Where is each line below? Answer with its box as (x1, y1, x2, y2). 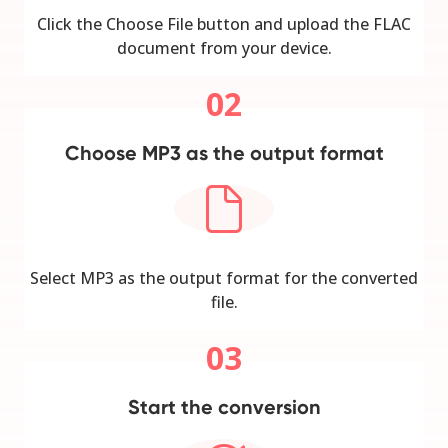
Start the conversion (127, 394, 321, 419)
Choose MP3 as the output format (64, 140, 384, 165)
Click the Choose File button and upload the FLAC (37, 12, 411, 35)
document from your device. (116, 36, 332, 59)
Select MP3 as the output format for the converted (30, 266, 418, 289)
